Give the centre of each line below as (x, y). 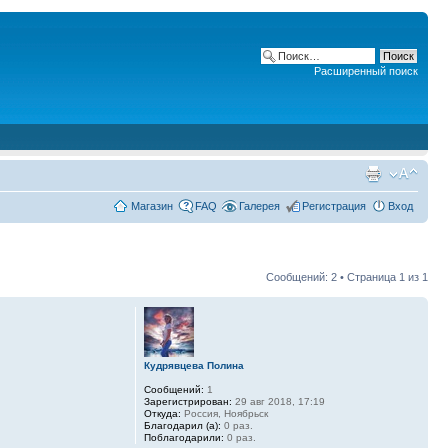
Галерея (259, 206)
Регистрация (334, 206)
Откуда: (162, 413)
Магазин (152, 206)
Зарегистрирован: (187, 401)
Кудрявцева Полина (193, 365)
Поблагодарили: (183, 437)
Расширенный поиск (366, 71)
